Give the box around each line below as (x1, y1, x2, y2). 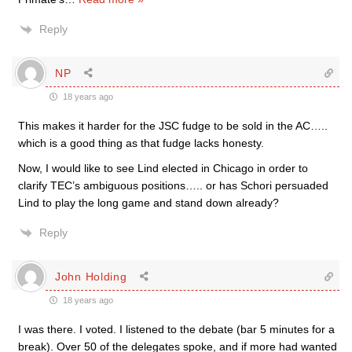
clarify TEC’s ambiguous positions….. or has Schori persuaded (18, 179, 328, 192)
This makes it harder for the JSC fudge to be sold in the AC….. (18, 119, 328, 132)
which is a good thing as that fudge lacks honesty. (18, 137, 264, 149)
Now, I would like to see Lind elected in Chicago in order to (18, 162, 308, 174)
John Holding (55, 269, 127, 283)
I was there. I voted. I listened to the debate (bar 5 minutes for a (18, 323, 335, 335)
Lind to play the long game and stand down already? (18, 196, 279, 209)
